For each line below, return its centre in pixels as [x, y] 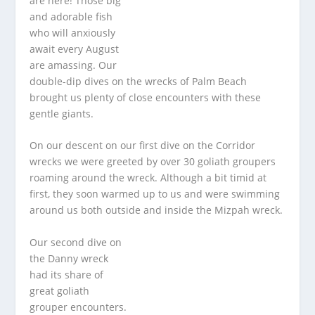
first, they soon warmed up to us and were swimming [155, 194]
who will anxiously [73, 33]
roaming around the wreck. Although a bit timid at [148, 178]
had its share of [67, 274]
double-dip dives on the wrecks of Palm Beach [139, 81]
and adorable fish [71, 17]
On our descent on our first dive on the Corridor [143, 146]
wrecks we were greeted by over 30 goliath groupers [153, 162]
